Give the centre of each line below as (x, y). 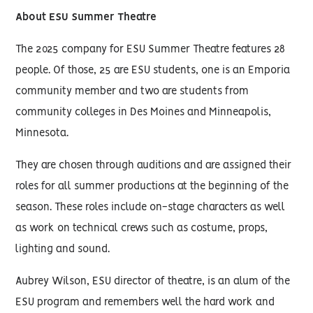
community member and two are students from (132, 92)
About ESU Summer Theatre (86, 17)
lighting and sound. (63, 249)
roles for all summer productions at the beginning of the (152, 187)
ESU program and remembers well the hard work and (145, 303)
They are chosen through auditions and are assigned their (154, 166)
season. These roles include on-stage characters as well (151, 208)
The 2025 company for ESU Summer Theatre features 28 (151, 50)
